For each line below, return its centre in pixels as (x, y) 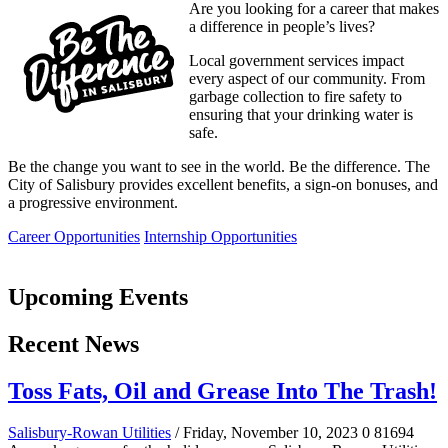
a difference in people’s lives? (282, 26)
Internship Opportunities (220, 236)
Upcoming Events (98, 296)
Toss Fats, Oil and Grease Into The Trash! (222, 390)
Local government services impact (296, 60)
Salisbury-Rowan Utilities (89, 433)
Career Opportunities (74, 236)
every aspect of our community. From (307, 78)
